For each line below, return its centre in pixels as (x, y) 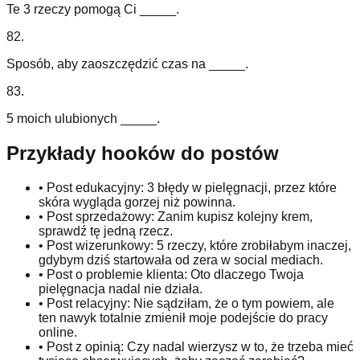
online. (58, 333)
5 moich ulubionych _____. (83, 119)
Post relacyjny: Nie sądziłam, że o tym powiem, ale (190, 304)
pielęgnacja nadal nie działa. (121, 289)
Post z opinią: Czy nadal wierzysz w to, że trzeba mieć (200, 347)
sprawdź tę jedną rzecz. (106, 231)
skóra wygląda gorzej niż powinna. (137, 202)
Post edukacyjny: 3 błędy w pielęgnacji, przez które (192, 188)
